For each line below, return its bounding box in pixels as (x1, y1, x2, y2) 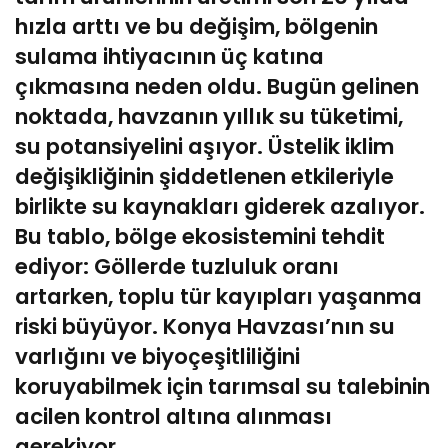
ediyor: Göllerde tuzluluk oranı (15, 251, 339, 283)
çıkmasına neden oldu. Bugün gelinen (15, 71, 419, 103)
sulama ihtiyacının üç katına (15, 41, 324, 73)
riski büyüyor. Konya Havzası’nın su (15, 311, 395, 343)
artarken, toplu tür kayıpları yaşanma (15, 281, 422, 313)
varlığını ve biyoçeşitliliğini (15, 341, 300, 373)
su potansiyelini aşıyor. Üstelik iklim (15, 131, 394, 163)
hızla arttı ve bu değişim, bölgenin (15, 11, 378, 43)
